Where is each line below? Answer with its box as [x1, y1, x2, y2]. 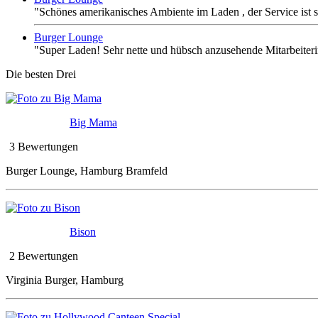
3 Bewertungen [9, 141, 78, 153]
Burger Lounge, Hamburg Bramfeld [6, 165, 168, 177]
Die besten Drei [6, 68, 76, 81]
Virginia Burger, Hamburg [6, 274, 124, 287]
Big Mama [70, 116, 117, 129]
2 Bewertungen [9, 250, 78, 263]
